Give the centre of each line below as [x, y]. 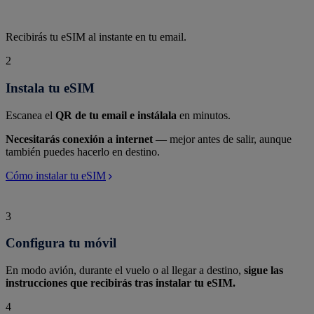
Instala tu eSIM [50, 88]
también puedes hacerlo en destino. [83, 151]
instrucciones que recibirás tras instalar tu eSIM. [121, 283]
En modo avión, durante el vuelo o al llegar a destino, [125, 270]
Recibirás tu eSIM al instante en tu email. [96, 37]
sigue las [264, 270]
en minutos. [204, 115]
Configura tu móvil [61, 243]
